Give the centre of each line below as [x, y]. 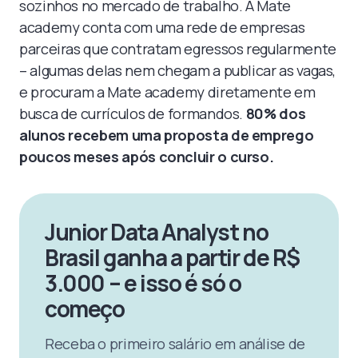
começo [85, 308]
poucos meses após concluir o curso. [147, 156]
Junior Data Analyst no [157, 231]
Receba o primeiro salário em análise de [175, 343]
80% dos [276, 113]
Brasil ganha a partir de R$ [172, 257]
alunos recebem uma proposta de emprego [167, 135]
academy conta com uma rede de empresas [162, 27]
